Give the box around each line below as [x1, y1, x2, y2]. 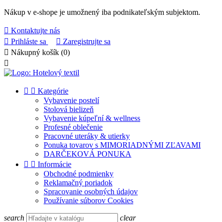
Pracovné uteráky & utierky [44, 132, 130, 140]
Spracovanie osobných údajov [44, 187, 138, 196]
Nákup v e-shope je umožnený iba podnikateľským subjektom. [4, 8, 200, 16]
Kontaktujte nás [9, 26, 60, 35]
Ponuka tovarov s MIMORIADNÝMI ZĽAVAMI [44, 141, 201, 149]
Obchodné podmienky [44, 169, 113, 178]
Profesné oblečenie [44, 123, 103, 131]
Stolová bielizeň [44, 105, 94, 113]
